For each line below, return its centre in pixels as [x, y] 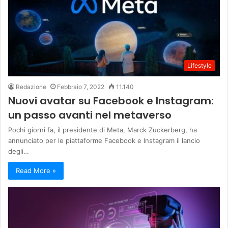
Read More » [36, 170]
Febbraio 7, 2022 [81, 87]
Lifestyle [199, 65]
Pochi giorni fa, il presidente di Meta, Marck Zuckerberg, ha [103, 130]
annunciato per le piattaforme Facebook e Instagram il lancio [104, 140]
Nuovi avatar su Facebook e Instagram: [111, 101]
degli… [19, 151]
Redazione [31, 87]
